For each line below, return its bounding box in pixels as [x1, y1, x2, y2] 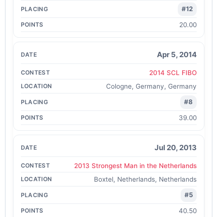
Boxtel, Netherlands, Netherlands [93, 175, 197, 183]
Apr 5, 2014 [156, 49, 197, 59]
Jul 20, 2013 [154, 142, 197, 152]
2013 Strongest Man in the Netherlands [74, 161, 197, 170]
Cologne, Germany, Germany [106, 82, 197, 90]
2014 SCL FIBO [149, 68, 197, 77]
